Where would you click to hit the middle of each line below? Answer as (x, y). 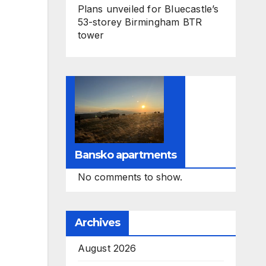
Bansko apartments (126, 155)
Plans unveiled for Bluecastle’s (148, 9)
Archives (97, 222)
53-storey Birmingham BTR (140, 22)
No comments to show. (130, 177)
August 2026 (107, 248)
